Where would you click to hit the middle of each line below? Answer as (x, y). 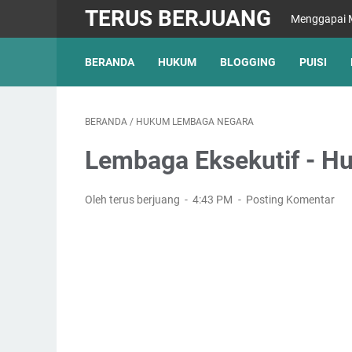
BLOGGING (248, 62)
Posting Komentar (290, 200)
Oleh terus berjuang (134, 200)
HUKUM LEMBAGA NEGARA (195, 122)
